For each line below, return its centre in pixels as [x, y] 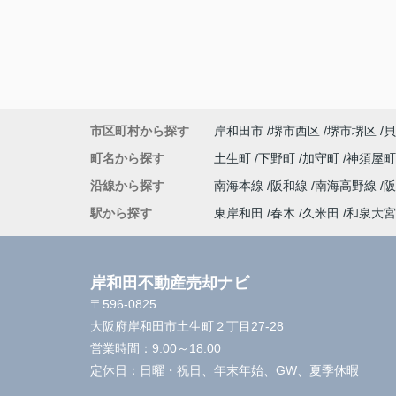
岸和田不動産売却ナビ [170, 283]
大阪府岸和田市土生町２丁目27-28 [189, 326]
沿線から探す [127, 186]
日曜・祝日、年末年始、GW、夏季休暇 [249, 370]
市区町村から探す [140, 131]
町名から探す [127, 158]
